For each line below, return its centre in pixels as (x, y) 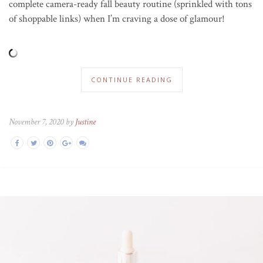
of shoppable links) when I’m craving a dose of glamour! (117, 18)
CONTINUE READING (131, 79)
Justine (85, 122)
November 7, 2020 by (42, 122)
